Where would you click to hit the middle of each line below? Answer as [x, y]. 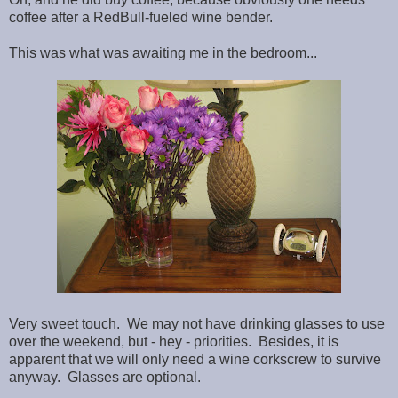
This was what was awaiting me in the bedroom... [163, 52]
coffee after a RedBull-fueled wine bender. [141, 17]
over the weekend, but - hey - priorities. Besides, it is [174, 341]
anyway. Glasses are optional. [105, 377]
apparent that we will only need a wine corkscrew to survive [195, 359]
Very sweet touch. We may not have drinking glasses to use [197, 323]
